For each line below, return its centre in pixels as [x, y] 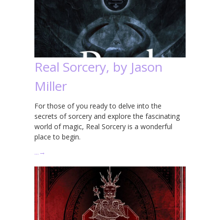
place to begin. [57, 137]
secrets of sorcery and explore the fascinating [107, 116]
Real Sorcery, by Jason [98, 67]
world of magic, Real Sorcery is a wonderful [103, 126]
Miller [51, 86]
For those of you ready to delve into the [98, 106]
